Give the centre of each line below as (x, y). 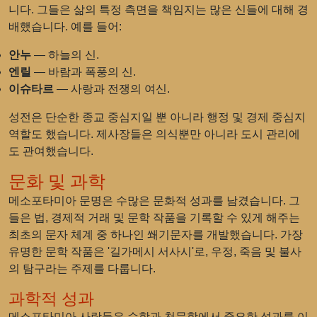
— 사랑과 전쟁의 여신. (112, 89)
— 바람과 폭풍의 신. (83, 72)
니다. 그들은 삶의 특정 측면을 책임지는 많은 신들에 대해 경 (158, 10)
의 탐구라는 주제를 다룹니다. (82, 269)
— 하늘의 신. (65, 55)
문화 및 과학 (57, 181)
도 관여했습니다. (51, 151)
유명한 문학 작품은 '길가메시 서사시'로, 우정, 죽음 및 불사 (155, 252)
